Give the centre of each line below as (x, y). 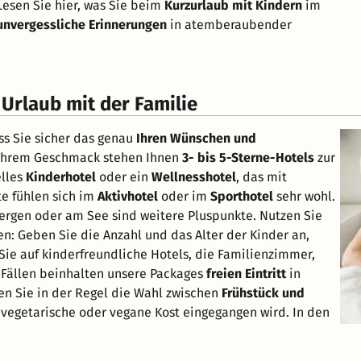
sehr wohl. (304, 196)
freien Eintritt (246, 273)
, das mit (261, 176)
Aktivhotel (128, 196)
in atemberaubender (229, 24)
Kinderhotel (61, 176)
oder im (184, 196)
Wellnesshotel (194, 176)
